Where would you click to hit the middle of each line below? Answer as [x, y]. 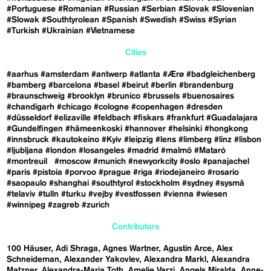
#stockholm [158, 184]
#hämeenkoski [94, 129]
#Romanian [80, 9]
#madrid [143, 151]
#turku [74, 194]
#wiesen [212, 194]
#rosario [224, 173]
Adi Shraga [77, 249]
